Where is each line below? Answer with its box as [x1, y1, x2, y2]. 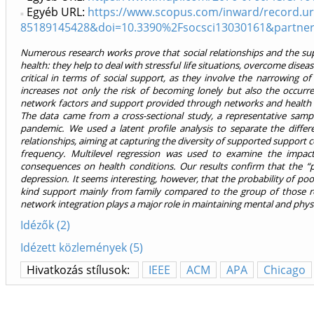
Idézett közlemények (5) [20, 240, 143, 256]
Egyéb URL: [27, 4, 88, 20]
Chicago [264, 262, 306, 278]
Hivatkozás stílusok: [27, 262, 132, 278]
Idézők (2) [20, 217, 70, 233]
